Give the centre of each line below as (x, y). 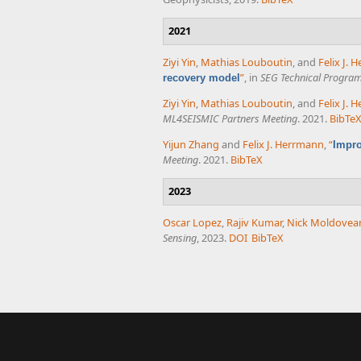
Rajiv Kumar (254, 223)
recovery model (201, 78)
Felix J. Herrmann (283, 145)
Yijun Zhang (191, 145)
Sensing (180, 238)
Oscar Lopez (192, 223)
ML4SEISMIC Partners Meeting (230, 119)
